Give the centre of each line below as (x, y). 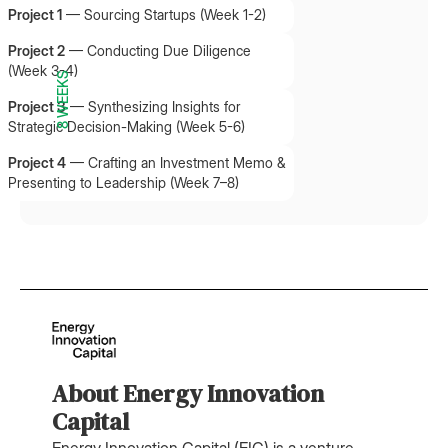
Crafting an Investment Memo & (187, 162)
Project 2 (36, 50)
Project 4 (37, 162)
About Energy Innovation (188, 393)
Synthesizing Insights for (164, 106)
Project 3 (37, 106)
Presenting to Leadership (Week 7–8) (123, 182)
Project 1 (35, 14)
